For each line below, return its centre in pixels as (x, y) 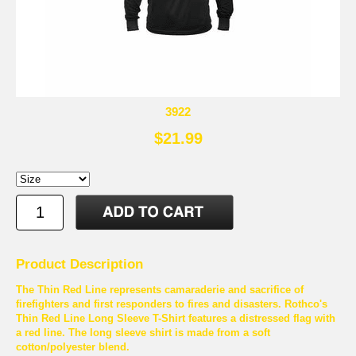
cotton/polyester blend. (73, 346)
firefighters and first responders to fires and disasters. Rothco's (172, 304)
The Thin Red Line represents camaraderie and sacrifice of (160, 289)
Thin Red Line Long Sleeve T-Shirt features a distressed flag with (176, 318)
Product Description (79, 264)
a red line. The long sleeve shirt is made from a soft (143, 332)
